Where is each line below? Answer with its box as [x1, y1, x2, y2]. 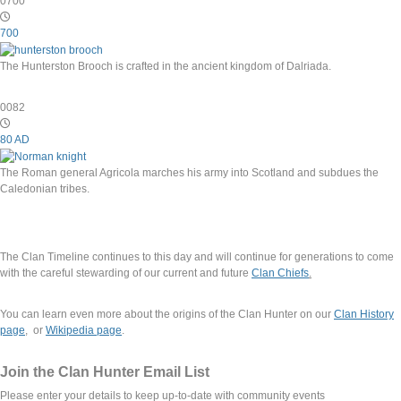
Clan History [334, 307, 394, 320]
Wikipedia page [46, 323, 122, 337]
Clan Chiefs [252, 266, 309, 279]
